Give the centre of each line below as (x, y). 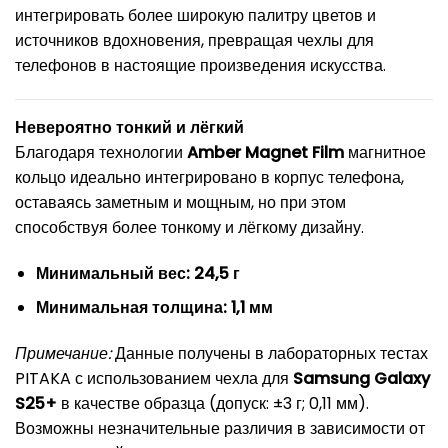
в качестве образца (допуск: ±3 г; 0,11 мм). (213, 404)
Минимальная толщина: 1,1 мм (154, 308)
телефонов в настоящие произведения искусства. (200, 66)
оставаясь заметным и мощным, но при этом (180, 202)
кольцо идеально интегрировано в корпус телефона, (209, 177)
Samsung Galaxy (361, 379)
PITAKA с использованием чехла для (154, 379)
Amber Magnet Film (265, 152)
